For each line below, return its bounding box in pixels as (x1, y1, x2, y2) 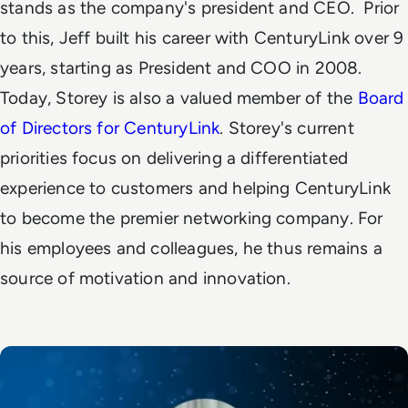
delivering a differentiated (146, 148, 348, 168)
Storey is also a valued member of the (56, 87, 358, 108)
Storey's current (223, 117, 354, 138)
